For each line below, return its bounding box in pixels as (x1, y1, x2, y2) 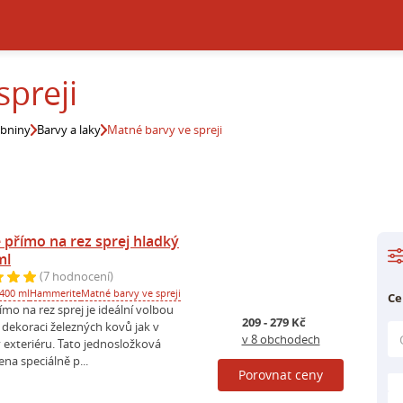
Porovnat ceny (238, 366, 323, 384)
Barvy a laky (37, 121, 102, 138)
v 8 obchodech (241, 330, 320, 347)
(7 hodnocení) (40, 268, 113, 285)
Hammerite (30, 285, 81, 300)
